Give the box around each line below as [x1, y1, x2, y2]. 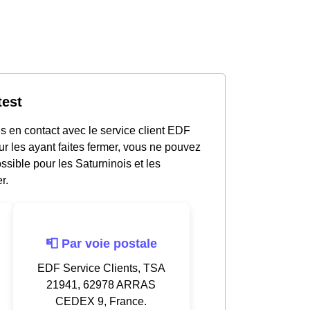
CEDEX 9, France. [55, 295, 147, 307]
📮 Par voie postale [45, 236, 157, 250]
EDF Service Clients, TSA [37, 262, 165, 274]
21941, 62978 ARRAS [46, 278, 156, 291]
